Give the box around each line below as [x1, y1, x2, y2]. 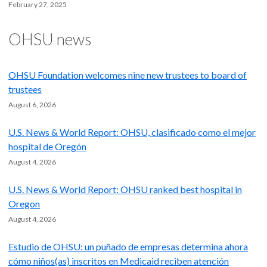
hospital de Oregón [8, 141, 86, 153]
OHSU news [8, 29, 91, 49]
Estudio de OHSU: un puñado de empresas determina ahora [8, 241, 248, 253]
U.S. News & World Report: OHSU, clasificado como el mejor [8, 126, 256, 138]
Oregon [8, 198, 40, 210]
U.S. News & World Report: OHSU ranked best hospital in [8, 184, 242, 195]
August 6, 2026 [8, 100, 56, 110]
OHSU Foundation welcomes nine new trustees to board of [8, 69, 247, 81]
